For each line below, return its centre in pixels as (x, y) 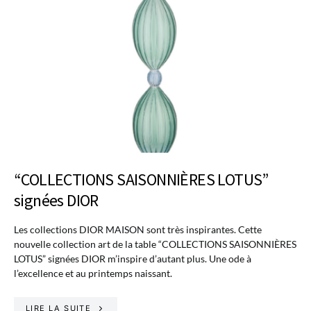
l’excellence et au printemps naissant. (93, 273)
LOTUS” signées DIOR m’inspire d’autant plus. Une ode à (133, 258)
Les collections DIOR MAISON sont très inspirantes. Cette (138, 229)
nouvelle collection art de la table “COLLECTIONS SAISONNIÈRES (155, 244)
